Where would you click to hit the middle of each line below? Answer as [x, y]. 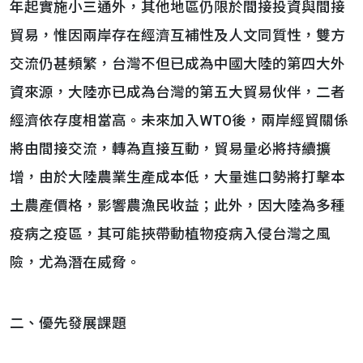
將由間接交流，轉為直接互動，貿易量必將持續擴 [170, 149]
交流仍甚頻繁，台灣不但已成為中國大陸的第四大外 [177, 64]
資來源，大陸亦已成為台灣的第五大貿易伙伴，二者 [177, 92]
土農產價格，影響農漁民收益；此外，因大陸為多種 [177, 206]
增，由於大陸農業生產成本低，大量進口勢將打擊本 [177, 177]
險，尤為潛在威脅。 [75, 263]
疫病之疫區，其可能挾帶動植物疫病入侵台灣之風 [170, 234]
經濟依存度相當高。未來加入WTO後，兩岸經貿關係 [179, 121]
